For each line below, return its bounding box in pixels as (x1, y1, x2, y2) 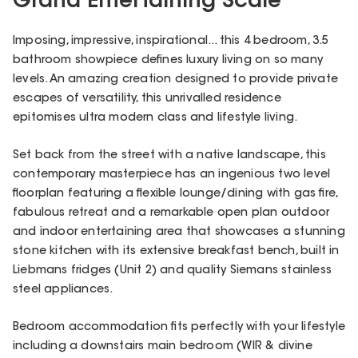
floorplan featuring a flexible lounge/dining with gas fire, (13, 188, 338, 200)
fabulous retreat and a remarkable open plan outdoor (13, 207, 330, 219)
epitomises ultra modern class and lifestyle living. (13, 112, 298, 124)
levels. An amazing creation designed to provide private (13, 74, 339, 86)
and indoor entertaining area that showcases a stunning (13, 226, 345, 238)
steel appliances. (13, 284, 113, 296)
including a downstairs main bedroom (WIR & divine (13, 341, 312, 353)
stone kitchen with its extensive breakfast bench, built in (13, 245, 340, 257)
